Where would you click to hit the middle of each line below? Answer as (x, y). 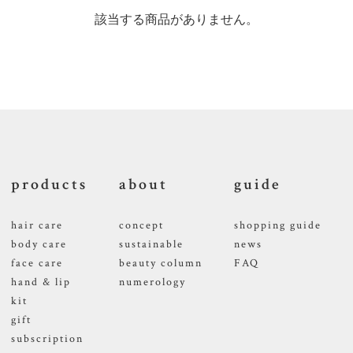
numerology (152, 282)
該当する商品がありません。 (176, 19)
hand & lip (41, 282)
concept (141, 225)
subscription (47, 338)
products (49, 184)
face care (37, 263)
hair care (37, 225)
